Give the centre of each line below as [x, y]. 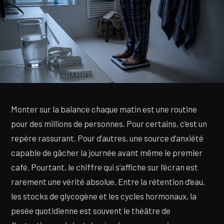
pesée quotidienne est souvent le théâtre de [91, 211]
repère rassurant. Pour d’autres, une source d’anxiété [107, 138]
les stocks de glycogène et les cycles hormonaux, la [104, 196]
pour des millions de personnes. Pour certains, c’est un [109, 124]
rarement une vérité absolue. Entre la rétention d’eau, [108, 182]
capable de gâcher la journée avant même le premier [107, 153]
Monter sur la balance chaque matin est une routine [104, 109]
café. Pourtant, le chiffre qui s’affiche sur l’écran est [104, 167]
